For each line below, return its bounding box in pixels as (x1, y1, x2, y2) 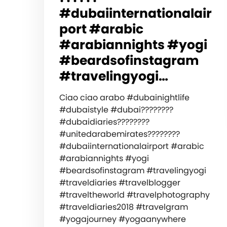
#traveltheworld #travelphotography (59, 188, 210, 201)
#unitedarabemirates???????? (59, 128, 180, 140)
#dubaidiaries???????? (59, 116, 149, 128)
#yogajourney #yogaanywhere (59, 213, 186, 225)
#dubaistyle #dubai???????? (59, 103, 173, 116)
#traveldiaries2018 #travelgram (59, 201, 188, 213)
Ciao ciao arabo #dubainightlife (59, 91, 190, 103)
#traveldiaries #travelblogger (59, 176, 180, 188)
